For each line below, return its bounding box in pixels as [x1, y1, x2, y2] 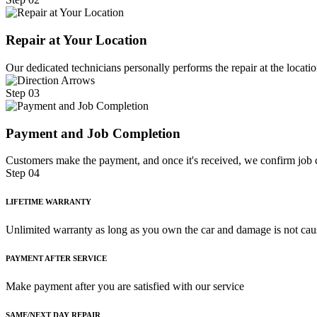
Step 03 [6, 86, 40, 99]
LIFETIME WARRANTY [6, 197, 91, 207]
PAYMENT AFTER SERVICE [6, 254, 107, 263]
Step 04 [6, 167, 40, 180]
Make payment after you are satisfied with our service [6, 280, 244, 293]
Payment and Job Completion [6, 125, 180, 141]
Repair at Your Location [6, 33, 147, 48]
